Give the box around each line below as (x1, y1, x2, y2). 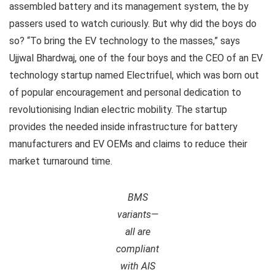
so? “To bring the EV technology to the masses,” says (9, 34, 240, 47)
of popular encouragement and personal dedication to (9, 86, 241, 98)
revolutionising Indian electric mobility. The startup (9, 103, 227, 115)
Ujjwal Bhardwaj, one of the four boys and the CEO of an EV (9, 52, 263, 64)
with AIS (120, 260, 155, 272)
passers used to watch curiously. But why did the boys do (9, 17, 257, 29)
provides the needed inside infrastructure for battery (9, 120, 238, 133)
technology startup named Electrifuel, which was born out (9, 69, 259, 81)
